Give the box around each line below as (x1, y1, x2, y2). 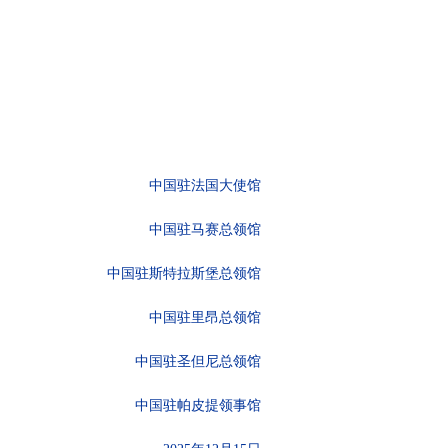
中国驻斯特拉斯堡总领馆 (107, 266, 261, 281)
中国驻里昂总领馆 (149, 310, 261, 325)
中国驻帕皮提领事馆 (135, 398, 261, 413)
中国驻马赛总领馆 (149, 222, 261, 237)
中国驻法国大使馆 (149, 178, 261, 193)
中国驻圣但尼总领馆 (135, 354, 261, 369)
